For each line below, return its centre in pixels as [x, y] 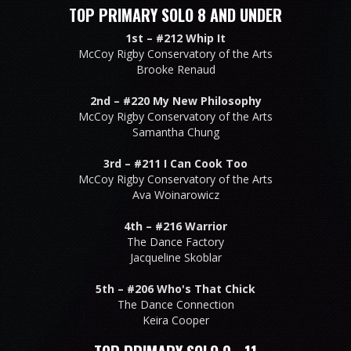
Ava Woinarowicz [175, 194]
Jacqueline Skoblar [175, 257]
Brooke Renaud [175, 69]
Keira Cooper [175, 320]
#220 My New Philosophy [192, 100]
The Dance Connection [175, 304]
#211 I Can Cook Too [191, 163]
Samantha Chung [175, 132]
